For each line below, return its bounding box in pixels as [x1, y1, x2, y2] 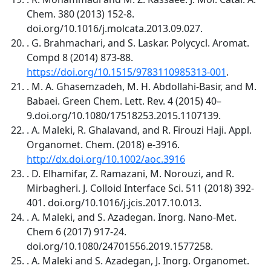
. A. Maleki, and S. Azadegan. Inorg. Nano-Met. [27, 210, 237, 224]
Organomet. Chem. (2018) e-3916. [27, 137, 180, 151]
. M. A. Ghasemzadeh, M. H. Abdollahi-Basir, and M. [27, 79, 256, 93]
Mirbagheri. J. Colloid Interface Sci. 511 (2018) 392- [27, 181, 254, 195]
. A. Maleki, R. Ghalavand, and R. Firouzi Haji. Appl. [27, 123, 252, 137]
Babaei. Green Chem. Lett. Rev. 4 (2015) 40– [27, 94, 221, 108]
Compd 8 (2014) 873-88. [27, 50, 133, 64]
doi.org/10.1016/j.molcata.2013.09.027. [27, 21, 203, 35]
